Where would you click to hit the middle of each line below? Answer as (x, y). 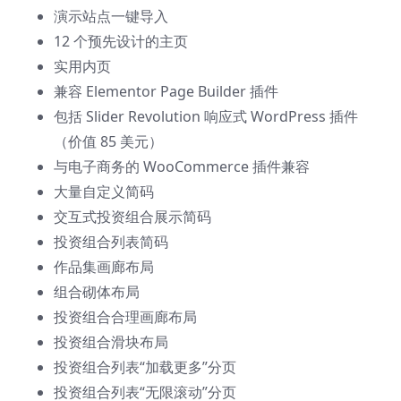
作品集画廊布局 (104, 267)
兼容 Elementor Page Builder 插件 (166, 92)
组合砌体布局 (97, 292)
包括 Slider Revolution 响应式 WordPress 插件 (206, 117)
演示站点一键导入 (111, 17)
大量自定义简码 (104, 192)
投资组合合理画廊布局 (125, 317)
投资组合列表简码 (111, 242)
